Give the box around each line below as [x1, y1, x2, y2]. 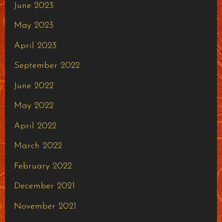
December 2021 [13, 181, 75, 191]
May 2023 [13, 21, 54, 31]
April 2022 [13, 121, 56, 131]
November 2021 [13, 201, 76, 211]
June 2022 [13, 81, 54, 91]
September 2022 [13, 61, 80, 71]
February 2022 [13, 161, 72, 171]
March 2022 [13, 141, 62, 151]
